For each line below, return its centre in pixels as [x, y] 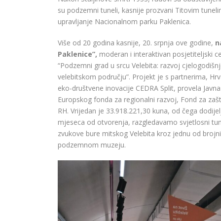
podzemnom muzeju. [92, 145]
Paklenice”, [78, 54]
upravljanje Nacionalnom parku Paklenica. [124, 22]
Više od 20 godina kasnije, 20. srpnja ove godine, [136, 43]
